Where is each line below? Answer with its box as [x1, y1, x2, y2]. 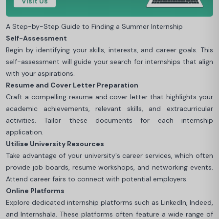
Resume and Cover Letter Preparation [6, 80, 138, 89]
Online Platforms [6, 186, 65, 195]
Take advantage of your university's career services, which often [6, 151, 213, 160]
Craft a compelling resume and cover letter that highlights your [6, 92, 213, 101]
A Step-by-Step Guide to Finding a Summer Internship [6, 22, 183, 31]
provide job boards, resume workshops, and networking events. [6, 162, 213, 172]
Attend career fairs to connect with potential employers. [6, 174, 188, 183]
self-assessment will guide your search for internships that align [6, 57, 213, 66]
